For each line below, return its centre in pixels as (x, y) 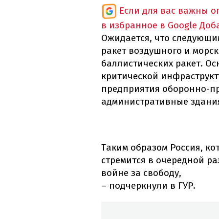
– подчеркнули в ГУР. (148, 186)
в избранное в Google (149, 25)
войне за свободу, (141, 173)
